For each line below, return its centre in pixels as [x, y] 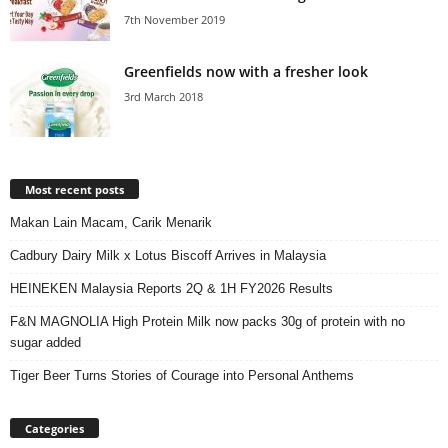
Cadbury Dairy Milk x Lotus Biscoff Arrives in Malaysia [168, 255]
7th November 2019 [174, 19]
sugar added [45, 342]
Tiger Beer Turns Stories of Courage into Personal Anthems [182, 375]
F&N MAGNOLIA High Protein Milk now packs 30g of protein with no [207, 321]
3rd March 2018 [163, 96]
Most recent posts [74, 189]
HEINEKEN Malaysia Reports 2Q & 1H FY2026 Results [171, 288]
